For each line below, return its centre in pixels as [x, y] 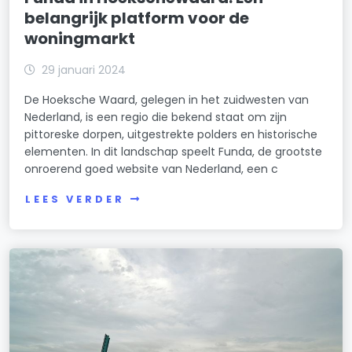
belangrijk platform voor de [137, 18]
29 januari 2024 [84, 70]
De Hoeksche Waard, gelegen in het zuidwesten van [167, 100]
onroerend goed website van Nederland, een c [152, 169]
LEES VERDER [75, 199]
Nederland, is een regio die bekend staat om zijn [156, 117]
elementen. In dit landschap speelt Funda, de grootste [174, 152]
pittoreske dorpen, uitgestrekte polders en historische [171, 135]
